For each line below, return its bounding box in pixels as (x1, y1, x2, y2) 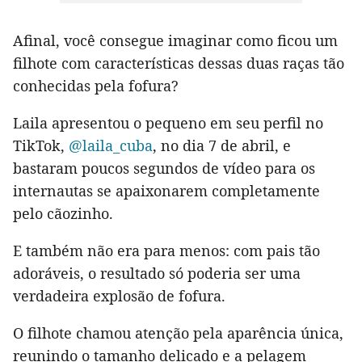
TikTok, (13, 136, 69, 156)
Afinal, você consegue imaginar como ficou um (13, 31, 338, 51)
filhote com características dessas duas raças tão (13, 53, 344, 74)
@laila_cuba (69, 136, 153, 156)
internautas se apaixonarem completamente (13, 181, 320, 201)
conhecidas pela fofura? (13, 76, 179, 96)
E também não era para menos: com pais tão (13, 241, 320, 261)
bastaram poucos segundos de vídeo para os (13, 158, 315, 179)
